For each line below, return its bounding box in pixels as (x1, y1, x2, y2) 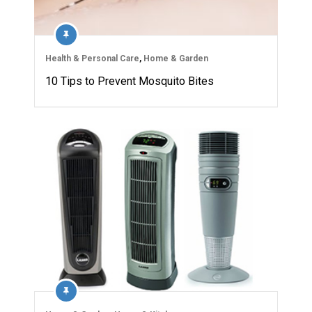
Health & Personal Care (45, 54, 139, 64)
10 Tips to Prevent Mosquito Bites (45, 75, 214, 88)
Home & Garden (143, 54, 208, 64)
